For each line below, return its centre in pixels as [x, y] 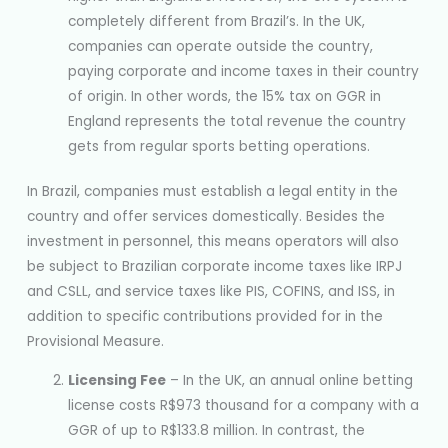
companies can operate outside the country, [221, 46]
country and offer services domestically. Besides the [206, 217]
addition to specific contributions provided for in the [205, 317]
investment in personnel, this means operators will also [213, 242]
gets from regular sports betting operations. [219, 146]
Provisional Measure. [98, 342]
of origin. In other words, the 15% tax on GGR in [225, 96]
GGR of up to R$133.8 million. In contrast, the [217, 430]
